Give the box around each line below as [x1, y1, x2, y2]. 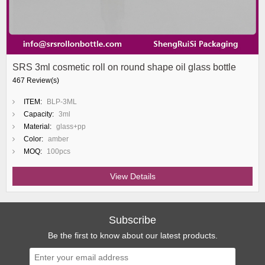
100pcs [47, 147, 70, 156]
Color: [24, 135, 43, 143]
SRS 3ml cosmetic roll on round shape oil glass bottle [12, 62, 236, 72]
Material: [24, 122, 51, 131]
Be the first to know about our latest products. [47, 231, 218, 240]
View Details [109, 172, 156, 181]
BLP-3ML [47, 98, 77, 106]
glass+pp [56, 122, 86, 131]
